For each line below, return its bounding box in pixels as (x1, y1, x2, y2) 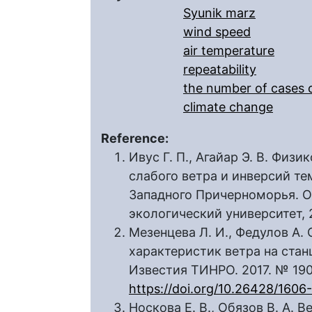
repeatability (183, 62, 256, 77)
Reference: (101, 131, 171, 146)
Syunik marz (183, 6, 256, 20)
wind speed (183, 24, 251, 39)
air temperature (183, 43, 274, 58)
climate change (183, 100, 273, 114)
